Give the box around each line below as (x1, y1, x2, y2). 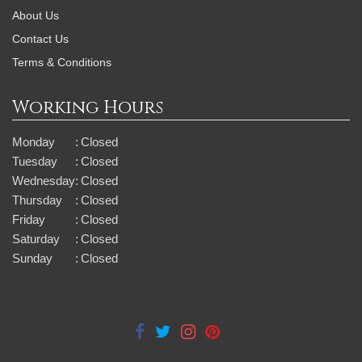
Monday (12, 135, 55, 149)
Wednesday (12, 174, 75, 187)
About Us (12, 9, 59, 22)
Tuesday (12, 154, 57, 168)
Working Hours (12, 96, 163, 120)
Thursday (12, 193, 62, 207)
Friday (12, 213, 45, 226)
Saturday (12, 232, 60, 246)
